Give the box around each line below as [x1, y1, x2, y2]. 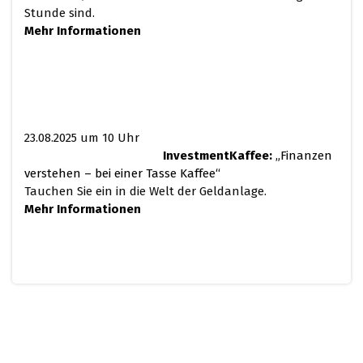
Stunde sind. [24, 6, 95, 21]
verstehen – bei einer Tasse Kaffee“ [24, 166, 220, 181]
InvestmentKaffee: [163, 148, 272, 164]
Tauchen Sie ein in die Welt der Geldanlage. [24, 184, 267, 199]
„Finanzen [272, 148, 332, 164]
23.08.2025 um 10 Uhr [24, 130, 139, 146]
